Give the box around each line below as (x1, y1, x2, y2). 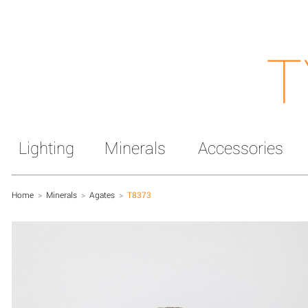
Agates (89, 189, 115, 200)
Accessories (198, 137, 283, 159)
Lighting (19, 137, 74, 159)
